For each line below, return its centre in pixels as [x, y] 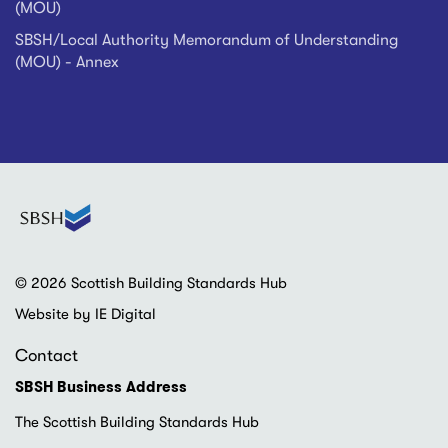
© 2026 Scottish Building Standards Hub [151, 283]
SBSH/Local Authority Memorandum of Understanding [206, 40]
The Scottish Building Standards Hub [137, 422]
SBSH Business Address [101, 387]
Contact [46, 355]
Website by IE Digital [85, 314]
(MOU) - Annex [67, 62]
